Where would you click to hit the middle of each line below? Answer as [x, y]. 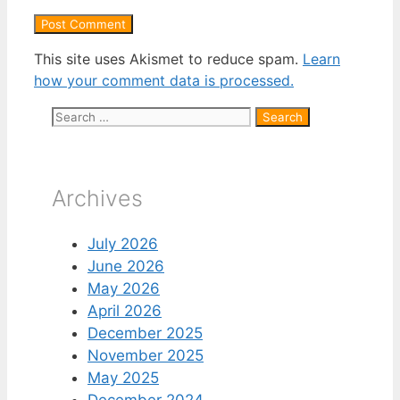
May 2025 [123, 378]
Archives [97, 198]
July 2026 [123, 244]
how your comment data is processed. [164, 80]
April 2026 [125, 311]
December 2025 [145, 333]
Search [76, 115]
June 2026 [126, 267]
